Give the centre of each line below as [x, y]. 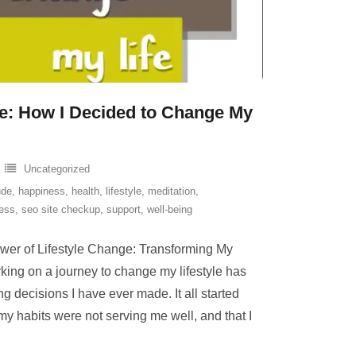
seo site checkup [61, 209]
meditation [172, 191]
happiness [42, 191]
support [124, 209]
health [85, 191]
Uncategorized [57, 169]
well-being [170, 209]
